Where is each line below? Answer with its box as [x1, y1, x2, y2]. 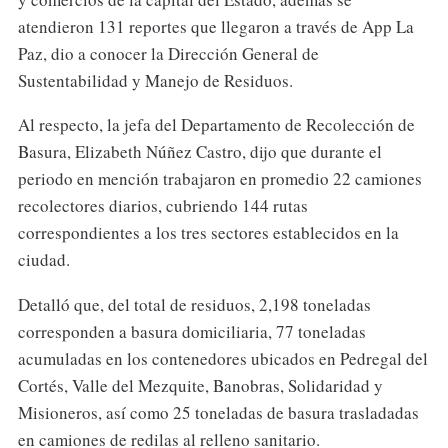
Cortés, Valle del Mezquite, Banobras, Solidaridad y [17, 374, 383, 398]
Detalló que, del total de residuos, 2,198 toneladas [17, 293, 371, 317]
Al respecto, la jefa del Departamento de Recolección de [17, 113, 415, 137]
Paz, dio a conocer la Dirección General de [17, 41, 319, 65]
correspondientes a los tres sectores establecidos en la [17, 221, 399, 245]
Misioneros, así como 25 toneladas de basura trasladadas [17, 401, 419, 425]
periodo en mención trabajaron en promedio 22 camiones [17, 167, 422, 191]
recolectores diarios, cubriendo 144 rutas [17, 194, 308, 218]
